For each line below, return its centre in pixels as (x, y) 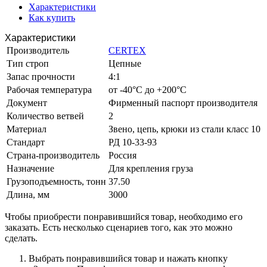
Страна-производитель (53, 155)
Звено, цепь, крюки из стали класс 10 (184, 129)
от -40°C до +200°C (148, 89)
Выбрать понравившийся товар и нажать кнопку (128, 258)
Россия (122, 155)
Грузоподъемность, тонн (56, 181)
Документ (27, 103)
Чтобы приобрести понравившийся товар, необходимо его (124, 216)
